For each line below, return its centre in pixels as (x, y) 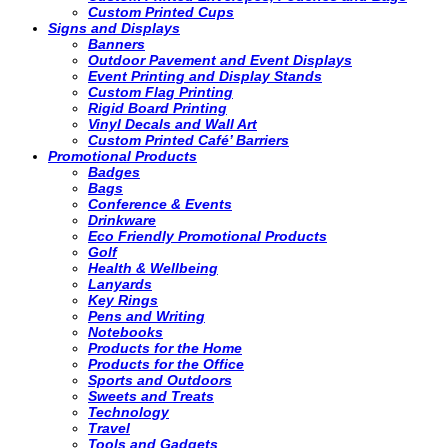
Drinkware (122, 220)
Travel (109, 428)
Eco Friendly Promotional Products (207, 236)
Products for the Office (166, 364)
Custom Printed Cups (161, 12)
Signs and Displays (114, 28)
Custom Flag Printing (160, 92)
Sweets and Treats (151, 396)
